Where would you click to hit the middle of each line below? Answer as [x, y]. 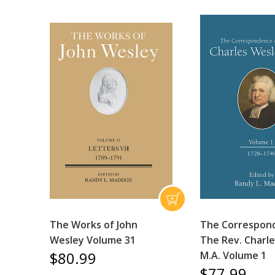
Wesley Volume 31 [92, 240]
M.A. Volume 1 [234, 256]
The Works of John [93, 225]
